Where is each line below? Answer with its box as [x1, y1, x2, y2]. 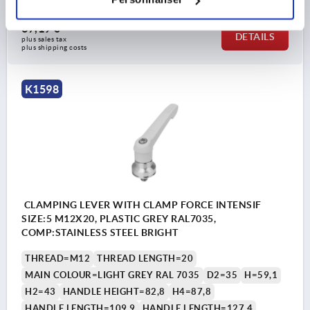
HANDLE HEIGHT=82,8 [62, 286, 165, 298]
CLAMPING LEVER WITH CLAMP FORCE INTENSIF [21, 199, 262, 211]
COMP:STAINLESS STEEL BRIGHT [21, 227, 179, 239]
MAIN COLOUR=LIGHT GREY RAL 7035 [25, 270, 200, 281]
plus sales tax [21, 35, 69, 43]
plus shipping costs [21, 43, 87, 51]
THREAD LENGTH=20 [97, 253, 193, 264]
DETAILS [235, 30, 275, 42]
